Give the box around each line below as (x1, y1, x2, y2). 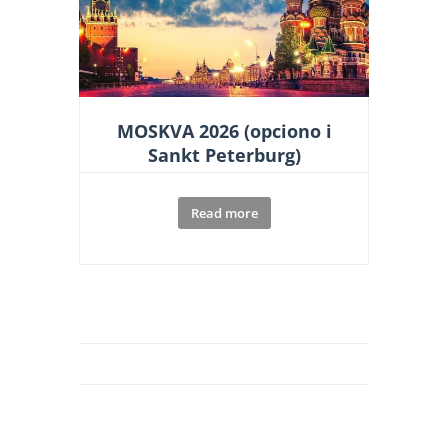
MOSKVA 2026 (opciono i (116, 118, 332, 143)
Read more (190, 203, 258, 222)
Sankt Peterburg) (147, 142, 301, 167)
